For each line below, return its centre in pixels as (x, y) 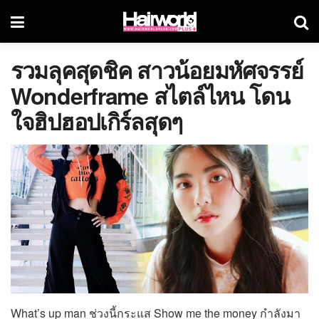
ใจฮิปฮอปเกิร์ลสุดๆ (97, 121)
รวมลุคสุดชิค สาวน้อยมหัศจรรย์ (157, 70)
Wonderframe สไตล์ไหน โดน (150, 95)
